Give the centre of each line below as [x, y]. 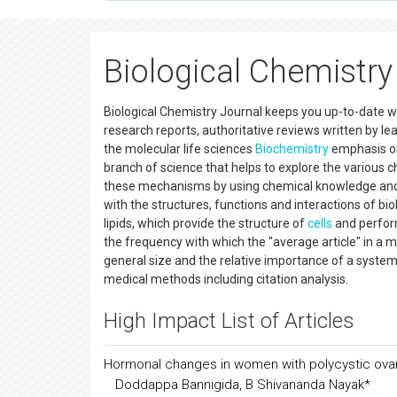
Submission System [185, 34]
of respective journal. [304, 34]
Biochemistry [292, 206]
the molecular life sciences [179, 206]
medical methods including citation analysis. [226, 336]
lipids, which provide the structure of [206, 280]
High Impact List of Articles [229, 378]
